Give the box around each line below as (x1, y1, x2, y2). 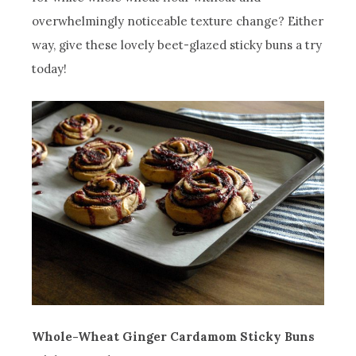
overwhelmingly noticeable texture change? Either (32, 14, 324, 29)
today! (32, 61, 68, 77)
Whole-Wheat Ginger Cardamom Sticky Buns (32, 329, 315, 345)
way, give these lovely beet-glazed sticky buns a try (32, 37, 323, 53)
